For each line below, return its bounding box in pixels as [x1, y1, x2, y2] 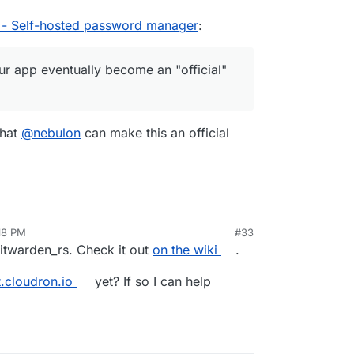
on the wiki [153, 241, 217, 258]
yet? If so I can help [90, 273, 211, 289]
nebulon [33, 124, 81, 141]
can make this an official [81, 124, 229, 141]
